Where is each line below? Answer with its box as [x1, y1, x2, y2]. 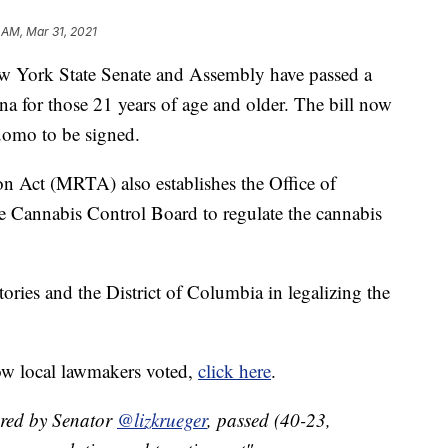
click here [198, 358, 271, 384]
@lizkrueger [117, 407, 207, 433]
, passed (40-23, [207, 407, 331, 433]
